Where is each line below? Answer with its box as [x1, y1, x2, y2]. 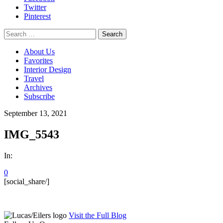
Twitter [24, 3, 46, 12]
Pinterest [24, 12, 51, 21]
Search [3, 28, 25, 37]
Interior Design [24, 65, 71, 74]
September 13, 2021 [4, 109, 67, 118]
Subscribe [24, 92, 55, 101]
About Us [24, 47, 55, 56]
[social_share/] [4, 177, 49, 186]
